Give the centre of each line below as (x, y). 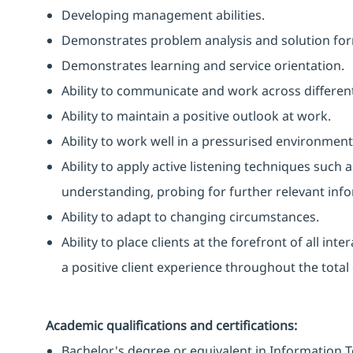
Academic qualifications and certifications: (171, 325)
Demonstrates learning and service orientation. (203, 65)
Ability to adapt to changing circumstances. (190, 216)
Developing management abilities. (163, 15)
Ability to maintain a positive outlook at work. (196, 115)
